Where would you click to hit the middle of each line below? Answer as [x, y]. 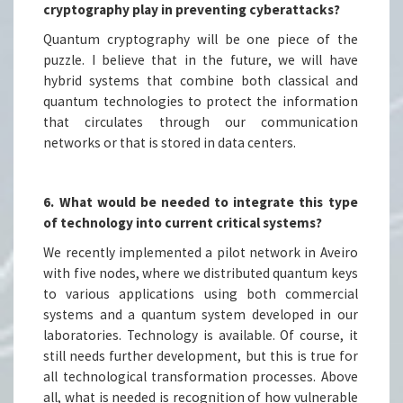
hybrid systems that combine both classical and [201, 81]
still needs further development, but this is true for [201, 356]
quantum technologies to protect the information [201, 102]
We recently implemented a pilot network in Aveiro [201, 253]
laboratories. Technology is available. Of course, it [201, 336]
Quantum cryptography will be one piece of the [201, 40]
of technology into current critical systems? [183, 223]
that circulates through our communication [201, 122]
